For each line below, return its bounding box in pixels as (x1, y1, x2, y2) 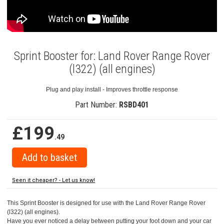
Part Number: (75, 99, 119, 109)
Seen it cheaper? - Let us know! (12, 176, 95, 183)
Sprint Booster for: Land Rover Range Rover (14, 48, 210, 63)
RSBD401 (119, 99, 149, 109)
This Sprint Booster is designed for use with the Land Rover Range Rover (7, 199, 205, 206)
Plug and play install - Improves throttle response (46, 85, 178, 93)
